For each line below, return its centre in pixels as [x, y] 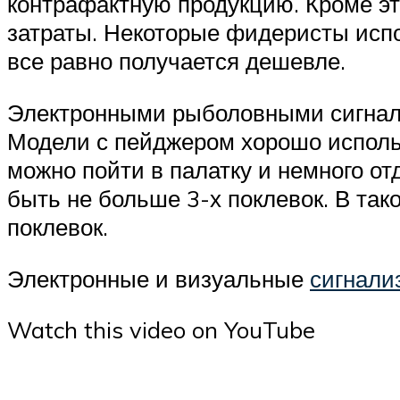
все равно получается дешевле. [176, 61]
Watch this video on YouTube [161, 330]
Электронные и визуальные [158, 278]
